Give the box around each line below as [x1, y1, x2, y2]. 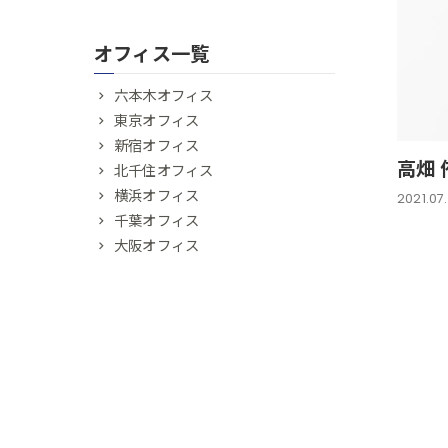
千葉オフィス [114, 211, 200, 231]
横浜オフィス [114, 186, 200, 206]
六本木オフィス [114, 86, 214, 106]
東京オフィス [114, 111, 200, 131]
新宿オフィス [114, 136, 200, 156]
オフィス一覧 [94, 41, 210, 68]
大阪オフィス [114, 236, 200, 256]
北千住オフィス [114, 161, 214, 181]
